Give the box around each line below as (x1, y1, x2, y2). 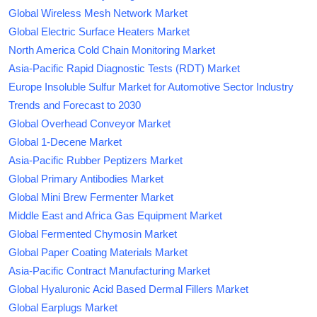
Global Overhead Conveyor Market (8, 117, 171, 129)
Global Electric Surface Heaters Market (8, 25, 190, 38)
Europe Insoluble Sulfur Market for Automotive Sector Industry (8, 80, 294, 93)
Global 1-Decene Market (8, 135, 122, 148)
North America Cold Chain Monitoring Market (8, 43, 215, 56)
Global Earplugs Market (8, 301, 117, 313)
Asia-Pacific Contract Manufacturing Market (8, 264, 210, 277)
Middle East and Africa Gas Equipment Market (8, 209, 222, 221)
